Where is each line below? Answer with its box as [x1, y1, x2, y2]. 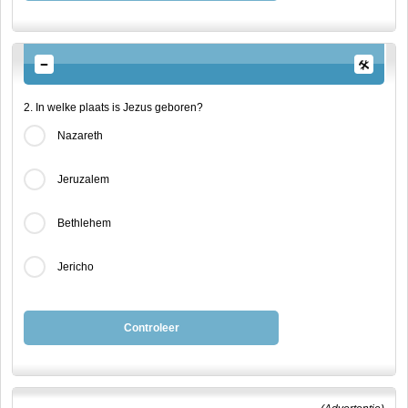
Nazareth [57, 129, 103, 142]
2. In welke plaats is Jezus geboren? [24, 101, 203, 114]
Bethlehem [57, 217, 111, 229]
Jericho [57, 260, 94, 273]
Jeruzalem [57, 173, 109, 186]
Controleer [123, 321, 179, 334]
